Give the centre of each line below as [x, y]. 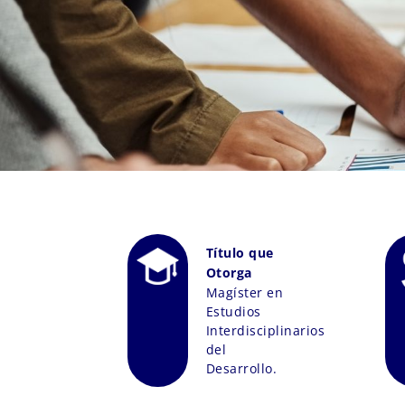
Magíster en [245, 293]
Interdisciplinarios [265, 331]
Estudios [233, 312]
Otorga [229, 273]
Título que [240, 253]
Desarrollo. [241, 369]
